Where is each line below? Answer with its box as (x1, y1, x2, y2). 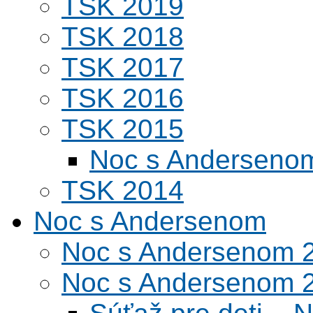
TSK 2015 (61, 114, 184, 144)
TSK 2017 (61, 52, 184, 82)
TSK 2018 (61, 22, 184, 52)
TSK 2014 (61, 175, 184, 205)
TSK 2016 (61, 83, 184, 113)
